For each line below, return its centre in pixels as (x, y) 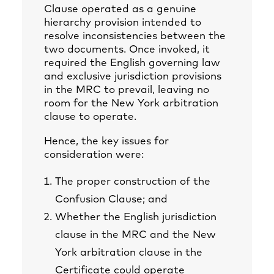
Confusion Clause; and (111, 200)
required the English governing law (132, 63)
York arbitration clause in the (129, 253)
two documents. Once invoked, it (127, 50)
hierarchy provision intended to (123, 23)
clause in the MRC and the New (135, 235)
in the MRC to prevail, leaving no (127, 90)
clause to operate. (90, 117)
